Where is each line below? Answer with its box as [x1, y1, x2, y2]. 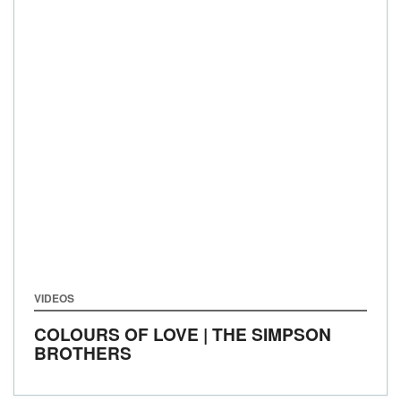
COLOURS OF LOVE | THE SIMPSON [34, 321, 331, 346]
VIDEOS [34, 290, 74, 306]
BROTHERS [34, 340, 132, 365]
